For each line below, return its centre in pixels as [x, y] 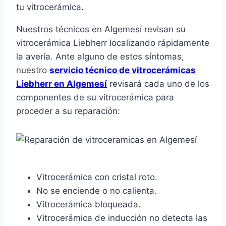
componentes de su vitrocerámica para [95, 98]
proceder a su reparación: [68, 111]
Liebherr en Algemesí [62, 84]
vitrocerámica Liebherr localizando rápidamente [113, 43]
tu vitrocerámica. [50, 7]
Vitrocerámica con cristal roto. [97, 177]
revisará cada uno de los [158, 84]
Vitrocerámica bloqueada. [89, 205]
